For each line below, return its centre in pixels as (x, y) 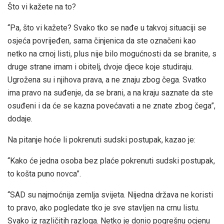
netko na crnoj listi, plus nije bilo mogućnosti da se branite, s (112, 53)
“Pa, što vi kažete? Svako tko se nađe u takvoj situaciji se (107, 27)
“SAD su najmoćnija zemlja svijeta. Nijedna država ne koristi (110, 194)
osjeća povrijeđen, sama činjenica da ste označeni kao (102, 40)
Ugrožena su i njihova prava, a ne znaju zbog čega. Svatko (107, 79)
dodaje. (20, 118)
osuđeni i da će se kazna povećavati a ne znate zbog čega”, (111, 105)
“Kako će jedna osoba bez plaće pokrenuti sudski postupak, (111, 160)
